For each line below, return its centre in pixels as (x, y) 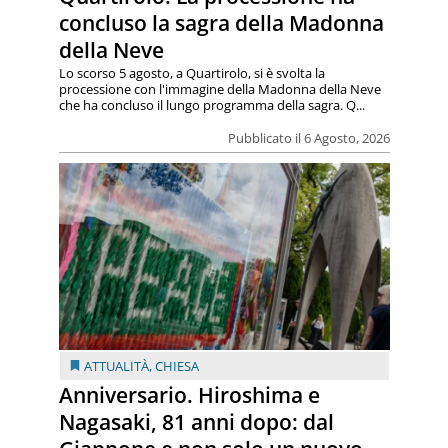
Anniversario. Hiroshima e (189, 394)
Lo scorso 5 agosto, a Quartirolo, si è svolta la (191, 73)
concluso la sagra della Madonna (221, 23)
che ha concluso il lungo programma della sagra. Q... (211, 105)
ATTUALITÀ (116, 365)
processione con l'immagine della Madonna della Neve (219, 89)
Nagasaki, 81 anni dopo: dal (196, 421)
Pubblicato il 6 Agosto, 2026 (308, 138)
